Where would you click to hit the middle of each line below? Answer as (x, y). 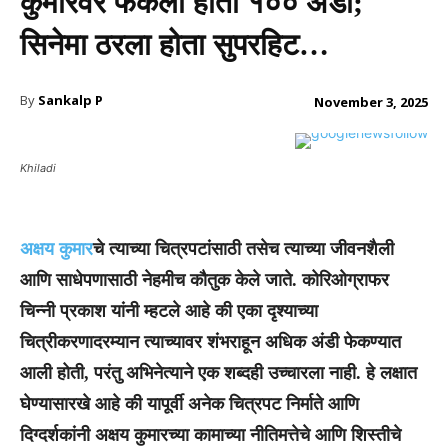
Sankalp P (70, 100)
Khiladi (38, 167)
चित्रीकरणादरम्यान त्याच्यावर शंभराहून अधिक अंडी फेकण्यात (210, 341)
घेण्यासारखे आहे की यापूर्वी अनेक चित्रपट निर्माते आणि (189, 403)
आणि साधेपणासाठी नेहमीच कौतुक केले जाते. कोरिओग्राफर (204, 279)
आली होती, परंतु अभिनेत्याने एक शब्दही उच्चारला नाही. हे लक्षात (218, 372)
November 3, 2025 (371, 101)
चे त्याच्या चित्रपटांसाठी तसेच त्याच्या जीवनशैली (243, 248)
